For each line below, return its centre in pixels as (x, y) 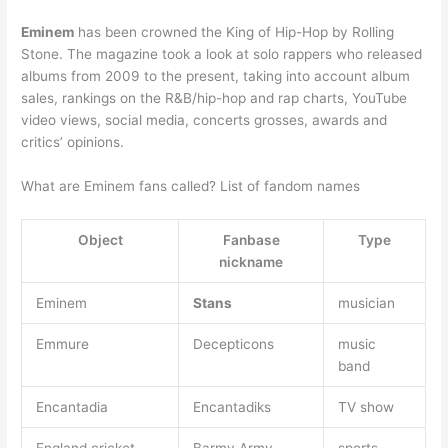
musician (366, 303)
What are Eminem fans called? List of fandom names (191, 186)
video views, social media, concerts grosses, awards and (204, 120)
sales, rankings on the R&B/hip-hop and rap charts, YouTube (214, 98)
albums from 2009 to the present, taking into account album (216, 76)
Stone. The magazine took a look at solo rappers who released (222, 54)
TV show (365, 407)
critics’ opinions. (73, 142)
